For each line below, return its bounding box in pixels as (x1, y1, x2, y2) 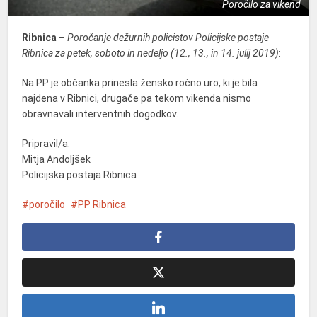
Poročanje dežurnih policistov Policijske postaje (67, 31, 270, 43)
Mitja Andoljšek (22, 153, 91, 165)
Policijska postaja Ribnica (22, 168, 137, 180)
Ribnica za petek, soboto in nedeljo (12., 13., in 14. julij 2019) (22, 47, 279, 59)
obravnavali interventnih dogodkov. (22, 108, 179, 120)
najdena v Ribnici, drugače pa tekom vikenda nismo (22, 92, 252, 104)
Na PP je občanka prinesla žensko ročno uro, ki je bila (22, 76, 258, 88)
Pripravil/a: (22, 137, 71, 149)
